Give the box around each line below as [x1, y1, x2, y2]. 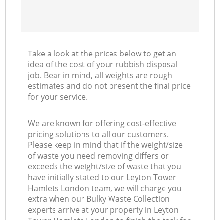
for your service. [28, 91, 88, 103]
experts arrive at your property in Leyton [28, 204, 179, 216]
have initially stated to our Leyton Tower [28, 172, 177, 183]
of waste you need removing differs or [28, 150, 169, 162]
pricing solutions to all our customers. [28, 129, 169, 140]
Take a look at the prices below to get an [28, 48, 177, 59]
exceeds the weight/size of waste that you [28, 161, 182, 172]
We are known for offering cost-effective [28, 118, 177, 129]
